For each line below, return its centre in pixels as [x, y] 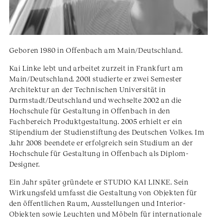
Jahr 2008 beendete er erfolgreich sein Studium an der [101, 143]
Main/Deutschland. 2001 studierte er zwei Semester [96, 79]
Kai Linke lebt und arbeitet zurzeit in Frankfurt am [96, 68]
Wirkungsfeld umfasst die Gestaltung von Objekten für [103, 193]
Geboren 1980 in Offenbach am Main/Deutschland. [96, 50]
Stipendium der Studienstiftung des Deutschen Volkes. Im [107, 132]
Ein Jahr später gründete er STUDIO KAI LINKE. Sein [99, 182]
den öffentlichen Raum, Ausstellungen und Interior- [97, 203]
